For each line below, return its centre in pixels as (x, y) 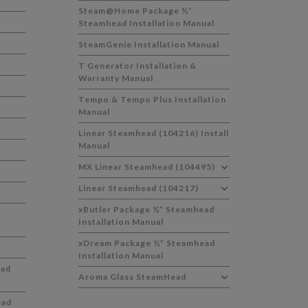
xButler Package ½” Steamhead (147, 209)
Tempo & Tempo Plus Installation (153, 99)
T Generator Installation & (138, 66)
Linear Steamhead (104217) (139, 188)
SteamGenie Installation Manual (149, 44)
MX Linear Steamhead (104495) (147, 167)
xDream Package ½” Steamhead (147, 243)
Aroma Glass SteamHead (133, 277)
